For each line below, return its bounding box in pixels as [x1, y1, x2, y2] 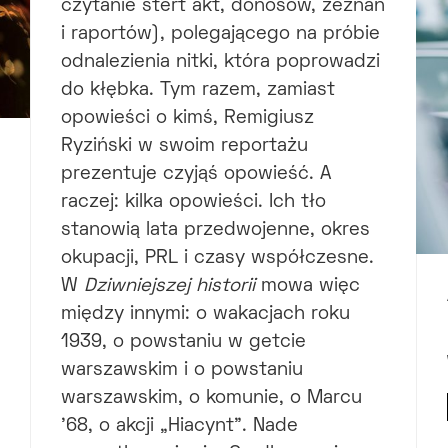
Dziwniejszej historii [83, 278, 255, 296]
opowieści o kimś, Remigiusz [60, 110, 314, 128]
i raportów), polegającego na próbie [60, 26, 380, 44]
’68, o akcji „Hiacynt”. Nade [60, 418, 298, 436]
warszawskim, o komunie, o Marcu [60, 390, 362, 408]
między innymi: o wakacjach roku [60, 306, 350, 324]
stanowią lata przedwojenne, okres [60, 222, 370, 240]
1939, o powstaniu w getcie [60, 334, 306, 352]
